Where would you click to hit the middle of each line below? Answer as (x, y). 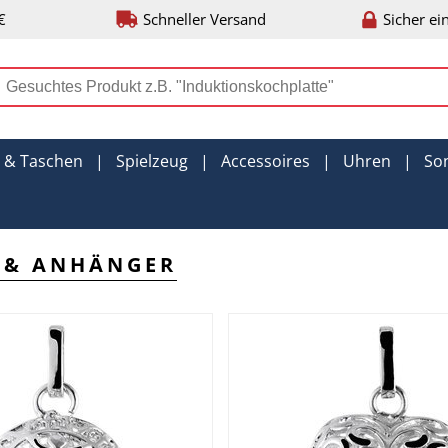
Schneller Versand (204, 19)
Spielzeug (152, 161)
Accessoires (265, 161)
